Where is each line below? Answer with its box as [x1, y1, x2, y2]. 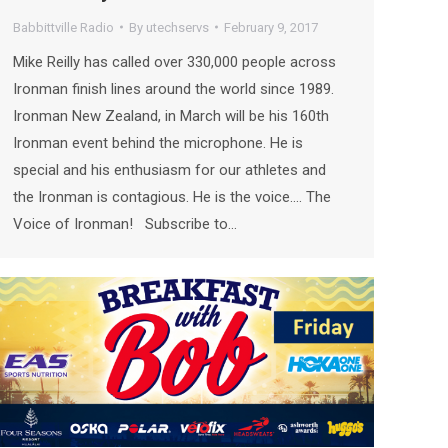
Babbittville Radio [13, 19, 114, 35]
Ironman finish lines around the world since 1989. [13, 79, 334, 98]
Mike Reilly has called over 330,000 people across [13, 52, 336, 71]
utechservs [146, 19, 209, 35]
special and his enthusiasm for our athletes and [13, 160, 326, 179]
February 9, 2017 [224, 19, 318, 35]
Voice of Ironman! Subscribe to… [13, 214, 237, 233]
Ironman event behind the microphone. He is [13, 133, 303, 152]
